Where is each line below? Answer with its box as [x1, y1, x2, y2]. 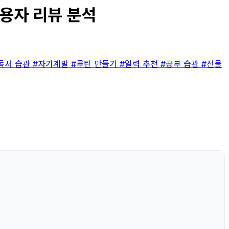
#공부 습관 [161, 58, 201, 69]
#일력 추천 [120, 58, 161, 69]
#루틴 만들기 [71, 58, 120, 69]
